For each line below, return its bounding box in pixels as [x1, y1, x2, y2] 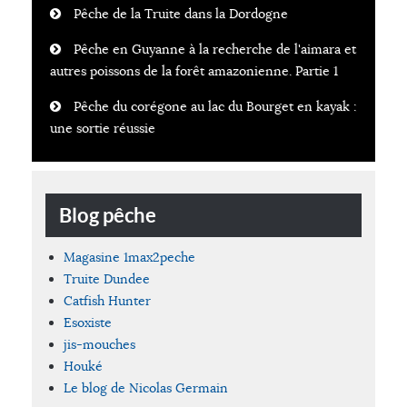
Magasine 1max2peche [64, 248, 195, 265]
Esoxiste [64, 313, 112, 331]
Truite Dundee [64, 270, 150, 287]
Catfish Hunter [64, 292, 151, 309]
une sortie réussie [50, 119, 155, 136]
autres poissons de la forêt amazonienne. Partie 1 [50, 62, 338, 79]
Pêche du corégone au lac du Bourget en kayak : [74, 97, 357, 114]
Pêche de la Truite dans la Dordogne [74, 5, 288, 22]
